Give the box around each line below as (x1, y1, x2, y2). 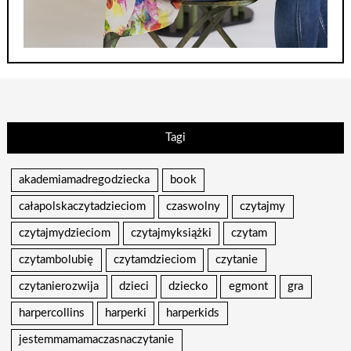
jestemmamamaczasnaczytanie (19, 334, 175, 346)
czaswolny (165, 200, 220, 212)
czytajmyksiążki (130, 226, 212, 239)
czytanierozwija (19, 280, 100, 293)
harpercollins (19, 307, 85, 320)
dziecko (168, 280, 209, 293)
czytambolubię (19, 254, 94, 266)
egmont (228, 280, 268, 293)
